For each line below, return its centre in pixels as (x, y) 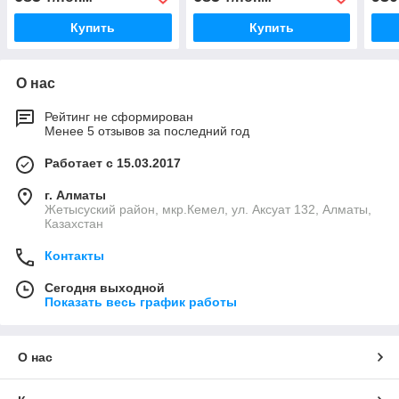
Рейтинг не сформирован (119, 117)
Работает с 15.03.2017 (113, 163)
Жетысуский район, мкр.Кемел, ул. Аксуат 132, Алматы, (208, 210)
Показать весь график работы (141, 302)
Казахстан (74, 224)
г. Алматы (75, 195)
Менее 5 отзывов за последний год (147, 131)
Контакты (74, 256)
